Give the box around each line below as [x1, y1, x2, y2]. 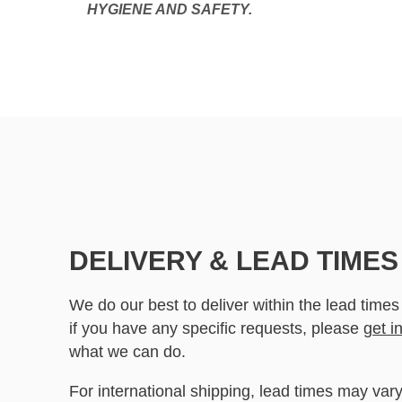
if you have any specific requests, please [69, 319, 363, 337]
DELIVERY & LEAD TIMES [69, 246, 398, 275]
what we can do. [69, 343, 186, 361]
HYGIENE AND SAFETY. [87, 2, 252, 17]
